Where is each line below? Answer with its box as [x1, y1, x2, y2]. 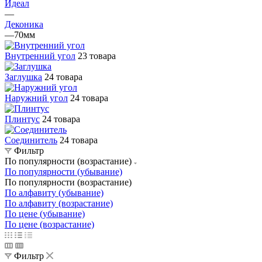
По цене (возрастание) [5, 219, 94, 229]
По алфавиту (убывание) [5, 187, 104, 198]
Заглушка [5, 71, 42, 82]
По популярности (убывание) [5, 166, 122, 177]
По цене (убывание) [5, 208, 85, 219]
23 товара [78, 50, 116, 61]
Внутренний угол [5, 50, 75, 61]
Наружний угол [5, 92, 68, 103]
